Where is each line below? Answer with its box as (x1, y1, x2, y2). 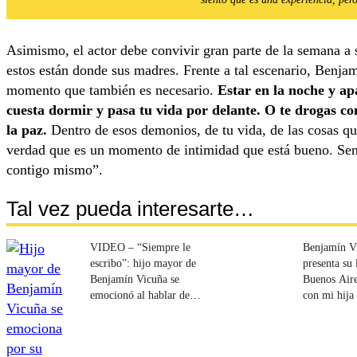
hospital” (303, 336, 343, 350)
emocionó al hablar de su (90, 288, 202, 302)
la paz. (6, 121, 47, 138)
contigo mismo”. (6, 161, 103, 178)
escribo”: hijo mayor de (90, 257, 196, 270)
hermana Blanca (90, 304, 162, 318)
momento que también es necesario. (6, 81, 218, 98)
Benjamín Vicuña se (90, 273, 179, 286)
